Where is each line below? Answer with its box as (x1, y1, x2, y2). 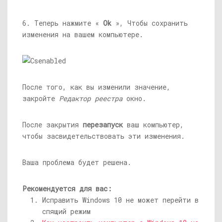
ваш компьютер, (123, 120, 184, 130)
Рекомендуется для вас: (22, 184, 112, 194)
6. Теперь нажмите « (22, 18, 103, 28)
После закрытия (22, 120, 83, 130)
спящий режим (42, 207, 91, 217)
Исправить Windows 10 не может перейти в (42, 195, 199, 205)
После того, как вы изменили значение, (22, 82, 170, 92)
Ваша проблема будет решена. (22, 158, 131, 167)
